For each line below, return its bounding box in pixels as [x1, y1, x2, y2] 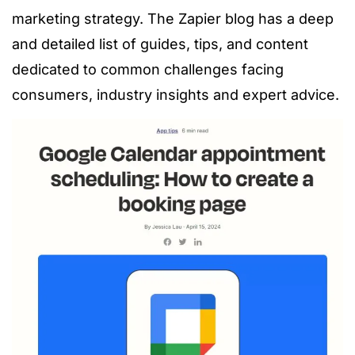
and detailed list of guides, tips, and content [12, 35, 308, 52]
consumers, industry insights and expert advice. [12, 86, 339, 103]
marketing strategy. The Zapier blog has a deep [12, 10, 334, 27]
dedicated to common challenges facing [12, 60, 284, 78]
